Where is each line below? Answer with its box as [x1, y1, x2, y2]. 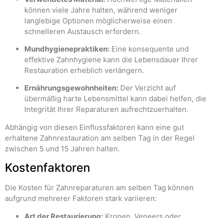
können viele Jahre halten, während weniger [24, 5, 178, 15]
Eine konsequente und [109, 44, 189, 54]
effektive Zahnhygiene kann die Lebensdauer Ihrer [24, 54, 198, 64]
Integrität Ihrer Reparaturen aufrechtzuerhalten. [24, 105, 188, 114]
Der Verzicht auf [118, 83, 176, 93]
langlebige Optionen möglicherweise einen [24, 16, 172, 25]
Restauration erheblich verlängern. [24, 65, 144, 75]
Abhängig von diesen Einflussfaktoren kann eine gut [5, 122, 184, 132]
